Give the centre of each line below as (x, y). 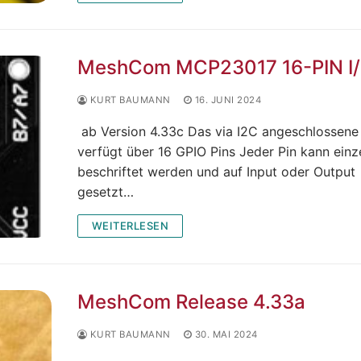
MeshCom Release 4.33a (191, 301)
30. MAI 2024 (226, 334)
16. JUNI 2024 (228, 100)
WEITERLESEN (130, 225)
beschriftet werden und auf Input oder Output (216, 171)
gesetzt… (105, 191)
